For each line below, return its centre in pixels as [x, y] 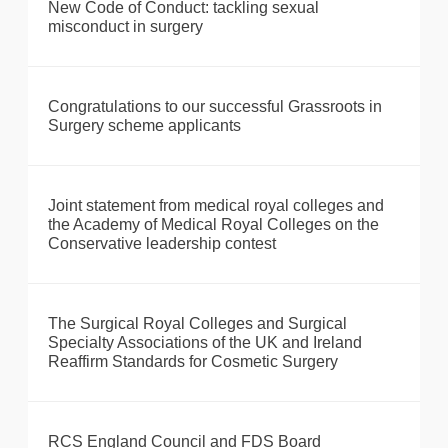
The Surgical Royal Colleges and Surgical [197, 324]
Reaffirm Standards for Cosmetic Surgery [193, 362]
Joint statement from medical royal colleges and [216, 206]
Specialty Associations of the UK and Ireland [205, 343]
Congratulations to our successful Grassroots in [215, 107]
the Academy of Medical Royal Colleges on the [213, 225]
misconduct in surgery [125, 27]
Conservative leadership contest [162, 244]
